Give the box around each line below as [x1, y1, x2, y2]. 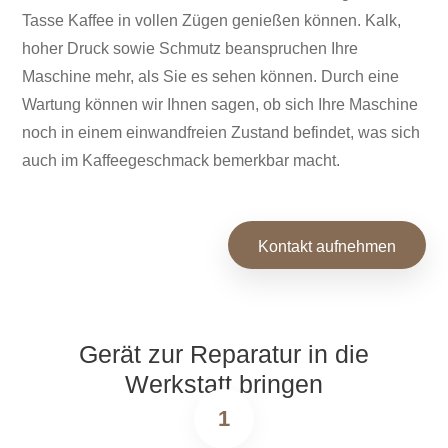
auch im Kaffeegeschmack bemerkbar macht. [22, 152, 341, 170]
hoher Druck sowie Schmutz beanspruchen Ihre [22, 40, 359, 58]
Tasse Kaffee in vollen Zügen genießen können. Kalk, [22, 12, 402, 30]
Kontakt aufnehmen [257, 238, 396, 256]
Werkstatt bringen [125, 370, 323, 399]
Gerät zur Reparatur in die [79, 340, 369, 369]
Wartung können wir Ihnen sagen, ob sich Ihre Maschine [22, 96, 419, 114]
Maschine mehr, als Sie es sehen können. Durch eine [22, 68, 400, 86]
